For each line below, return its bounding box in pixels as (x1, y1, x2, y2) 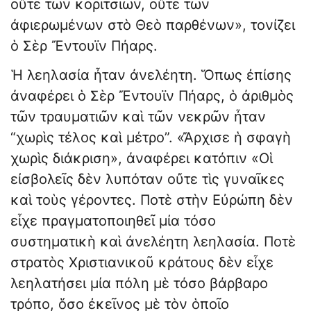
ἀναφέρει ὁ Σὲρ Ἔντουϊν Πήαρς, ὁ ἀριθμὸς (10, 87, 294, 105)
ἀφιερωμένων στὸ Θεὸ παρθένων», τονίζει (10, 17, 295, 34)
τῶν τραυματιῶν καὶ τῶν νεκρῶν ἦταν (10, 108, 266, 126)
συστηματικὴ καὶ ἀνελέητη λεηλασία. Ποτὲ (10, 233, 296, 251)
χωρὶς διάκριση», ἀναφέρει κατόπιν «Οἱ (10, 150, 273, 167)
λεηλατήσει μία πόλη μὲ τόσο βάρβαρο (10, 275, 268, 292)
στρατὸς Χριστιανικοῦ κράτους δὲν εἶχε (10, 254, 274, 271)
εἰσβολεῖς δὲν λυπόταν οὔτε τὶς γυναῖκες (10, 171, 285, 188)
